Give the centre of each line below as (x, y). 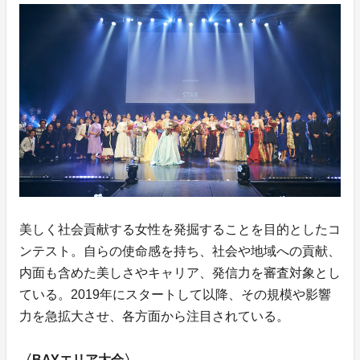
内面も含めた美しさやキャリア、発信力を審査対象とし (180, 272)
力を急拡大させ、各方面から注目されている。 (154, 316)
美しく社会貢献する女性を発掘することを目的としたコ (180, 229)
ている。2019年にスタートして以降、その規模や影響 (175, 294)
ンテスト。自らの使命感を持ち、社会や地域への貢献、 (180, 251)
